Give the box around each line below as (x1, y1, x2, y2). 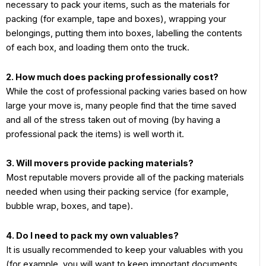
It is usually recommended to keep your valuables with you (6, 244, 243, 255)
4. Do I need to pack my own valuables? (6, 230, 180, 241)
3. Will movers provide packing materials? (6, 158, 195, 169)
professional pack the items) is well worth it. (6, 128, 186, 140)
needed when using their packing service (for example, (6, 186, 229, 198)
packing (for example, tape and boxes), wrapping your (6, 14, 226, 25)
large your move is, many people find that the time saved (6, 100, 236, 111)
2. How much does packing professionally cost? (6, 71, 220, 83)
